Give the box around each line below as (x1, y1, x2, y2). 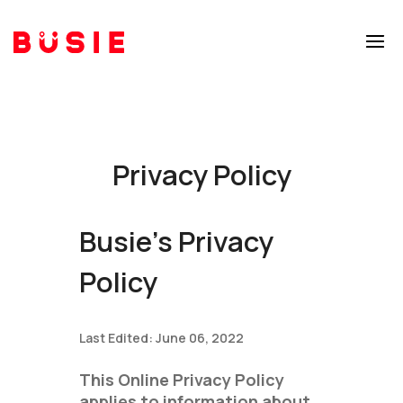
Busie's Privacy (79, 222, 274, 260)
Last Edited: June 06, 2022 (79, 329, 245, 346)
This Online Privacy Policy (79, 369, 285, 390)
